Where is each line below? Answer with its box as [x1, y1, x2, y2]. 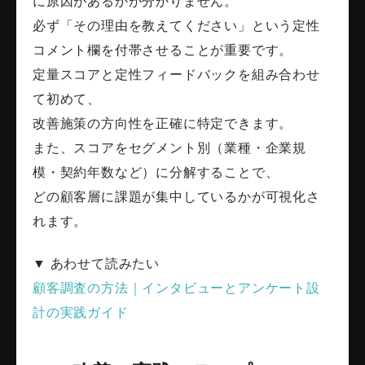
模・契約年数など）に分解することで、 [33, 165, 279, 180]
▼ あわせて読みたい [33, 257, 160, 271]
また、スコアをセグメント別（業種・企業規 [33, 141, 306, 156]
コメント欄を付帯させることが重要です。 [33, 43, 293, 58]
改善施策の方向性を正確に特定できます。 [33, 117, 293, 131]
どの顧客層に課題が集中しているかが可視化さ [33, 190, 320, 204]
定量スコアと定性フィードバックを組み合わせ [33, 68, 320, 82]
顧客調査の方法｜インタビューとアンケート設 [33, 281, 320, 296]
